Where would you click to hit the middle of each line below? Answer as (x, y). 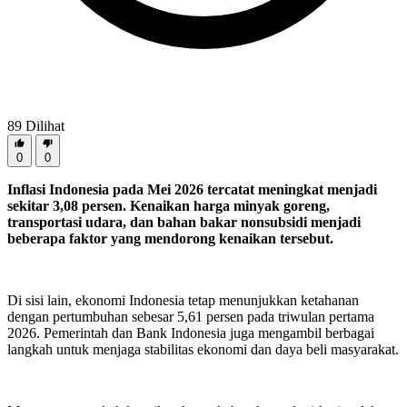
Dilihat (43, 126)
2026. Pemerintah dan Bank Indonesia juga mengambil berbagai (191, 333)
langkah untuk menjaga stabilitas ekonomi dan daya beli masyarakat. (203, 350)
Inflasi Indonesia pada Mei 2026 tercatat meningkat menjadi (192, 190)
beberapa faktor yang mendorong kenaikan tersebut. (170, 239)
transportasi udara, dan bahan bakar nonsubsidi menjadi (184, 223)
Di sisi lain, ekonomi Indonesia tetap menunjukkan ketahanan (183, 301)
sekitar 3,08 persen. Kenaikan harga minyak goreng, (169, 206)
